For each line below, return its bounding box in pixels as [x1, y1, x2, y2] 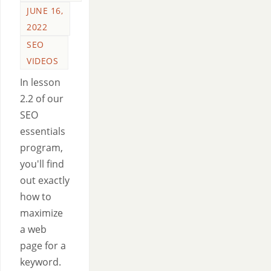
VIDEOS [27, 55, 58, 67]
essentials [20, 125, 65, 138]
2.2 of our [20, 92, 64, 105]
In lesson [20, 76, 60, 89]
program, [20, 141, 63, 154]
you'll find [20, 157, 64, 171]
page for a [20, 239, 66, 252]
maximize [20, 206, 63, 220]
